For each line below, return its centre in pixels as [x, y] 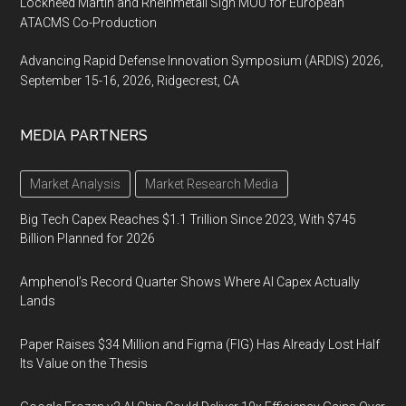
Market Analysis [76, 184]
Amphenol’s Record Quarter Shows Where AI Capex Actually [190, 282]
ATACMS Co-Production [89, 23]
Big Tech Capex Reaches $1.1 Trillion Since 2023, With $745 [188, 219]
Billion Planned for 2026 [88, 238]
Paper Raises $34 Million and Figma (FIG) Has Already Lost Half [200, 344]
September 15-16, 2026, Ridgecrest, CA [130, 81]
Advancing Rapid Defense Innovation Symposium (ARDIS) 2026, [202, 61]
